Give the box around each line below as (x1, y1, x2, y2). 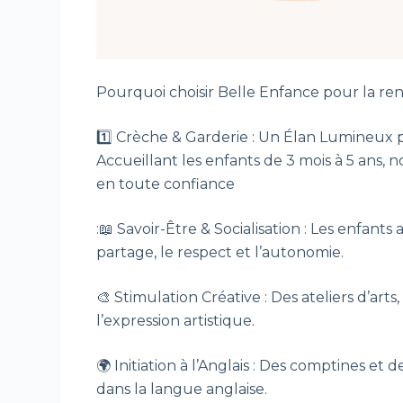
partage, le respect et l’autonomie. (96, 244, 345, 262)
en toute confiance (96, 175, 236, 193)
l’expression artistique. (96, 312, 255, 330)
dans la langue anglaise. (96, 381, 268, 399)
